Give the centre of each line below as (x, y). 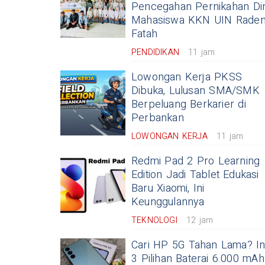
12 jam (200, 220)
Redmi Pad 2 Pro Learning (196, 161)
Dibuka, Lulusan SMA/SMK (195, 91)
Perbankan (158, 118)
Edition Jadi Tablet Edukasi (195, 175)
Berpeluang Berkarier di (189, 104)
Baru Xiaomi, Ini (168, 188)
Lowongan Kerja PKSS (187, 77)
